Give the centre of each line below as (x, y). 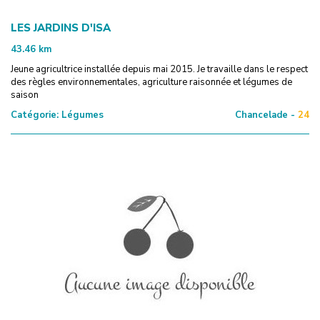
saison (25, 95)
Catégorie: (35, 115)
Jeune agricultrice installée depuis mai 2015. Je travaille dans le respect (159, 69)
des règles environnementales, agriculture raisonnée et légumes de (151, 82)
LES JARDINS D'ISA (61, 27)
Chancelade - (265, 115)
